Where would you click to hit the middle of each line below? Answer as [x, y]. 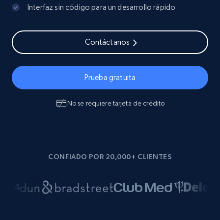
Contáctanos [107, 42]
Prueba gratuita [110, 77]
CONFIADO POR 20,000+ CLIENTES [110, 157]
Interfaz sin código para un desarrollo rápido [102, 7]
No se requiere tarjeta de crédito [116, 103]
